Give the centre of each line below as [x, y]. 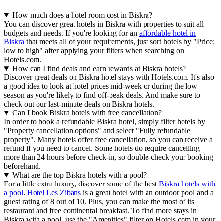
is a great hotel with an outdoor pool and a [147, 192]
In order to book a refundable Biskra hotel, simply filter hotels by [105, 121]
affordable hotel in [167, 33]
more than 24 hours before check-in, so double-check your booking [109, 157]
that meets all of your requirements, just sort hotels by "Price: [119, 41]
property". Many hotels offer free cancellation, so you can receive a [108, 139]
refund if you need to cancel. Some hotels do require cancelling [102, 148]
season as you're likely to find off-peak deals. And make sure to [102, 95]
